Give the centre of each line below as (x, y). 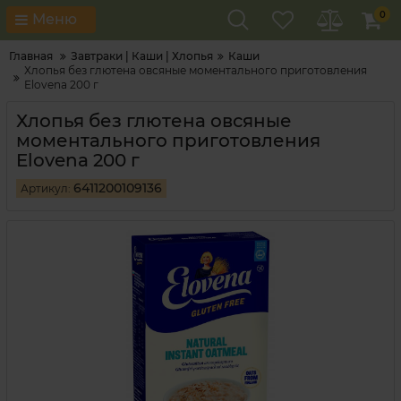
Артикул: (46, 188)
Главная (31, 56)
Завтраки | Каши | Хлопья (142, 56)
